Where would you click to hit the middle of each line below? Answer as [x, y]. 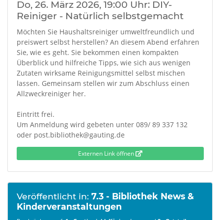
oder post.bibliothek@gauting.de [70, 135]
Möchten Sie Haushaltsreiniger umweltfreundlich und [105, 32]
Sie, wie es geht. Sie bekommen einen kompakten [97, 52]
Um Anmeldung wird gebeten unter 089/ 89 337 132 [102, 124]
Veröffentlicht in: [54, 196]
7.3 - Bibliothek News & [142, 196]
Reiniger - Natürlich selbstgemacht [100, 15]
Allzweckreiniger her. [51, 94]
